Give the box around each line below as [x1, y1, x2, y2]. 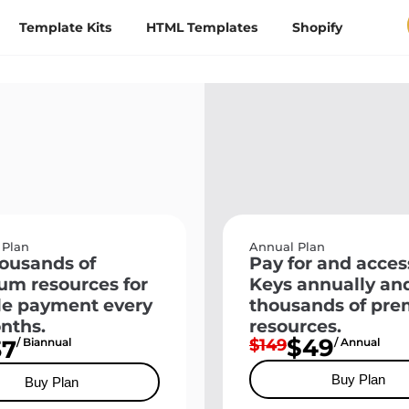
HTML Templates [146, 19, 258, 36]
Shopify [292, 19, 343, 36]
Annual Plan [249, 239, 325, 254]
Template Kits [19, 19, 112, 36]
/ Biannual [16, 335, 71, 349]
